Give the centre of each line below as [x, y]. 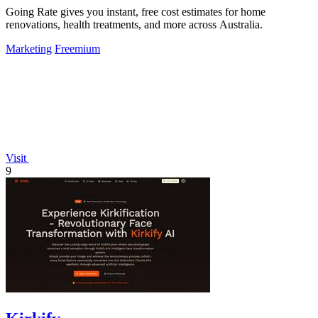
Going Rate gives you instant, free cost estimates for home [136, 12]
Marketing [29, 49]
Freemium [77, 49]
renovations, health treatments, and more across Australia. [134, 25]
